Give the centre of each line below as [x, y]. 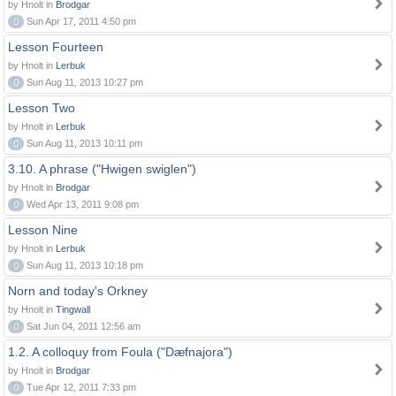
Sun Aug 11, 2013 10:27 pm [84, 82]
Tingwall [73, 309]
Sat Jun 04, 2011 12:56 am [82, 326]
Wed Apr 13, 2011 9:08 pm [81, 204]
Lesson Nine [43, 230]
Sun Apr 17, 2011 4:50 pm [80, 21]
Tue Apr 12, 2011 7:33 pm [80, 387]
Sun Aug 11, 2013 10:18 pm [84, 265]
